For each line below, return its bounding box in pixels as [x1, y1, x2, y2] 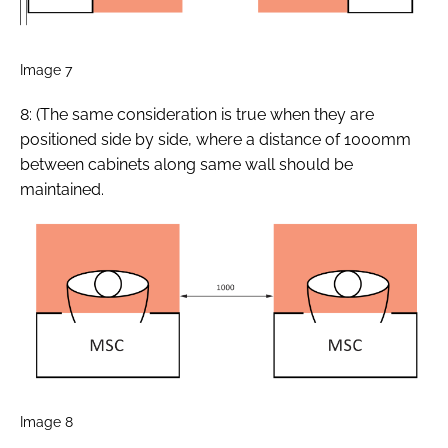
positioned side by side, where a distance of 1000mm [20, 129, 411, 149]
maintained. [20, 179, 104, 199]
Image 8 [20, 412, 73, 430]
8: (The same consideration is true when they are [20, 104, 374, 124]
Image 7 [20, 60, 72, 78]
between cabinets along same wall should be [20, 154, 353, 174]
